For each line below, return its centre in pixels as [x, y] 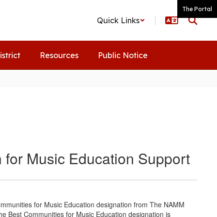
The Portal [197, 9]
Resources [59, 55]
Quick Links [118, 20]
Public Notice [123, 55]
